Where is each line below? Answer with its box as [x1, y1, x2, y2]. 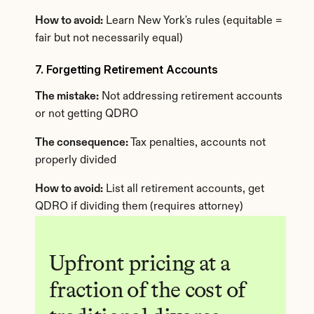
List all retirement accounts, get [103, 184, 264, 195]
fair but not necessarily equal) [35, 33, 183, 44]
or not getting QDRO [35, 109, 138, 120]
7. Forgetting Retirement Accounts [35, 62, 218, 76]
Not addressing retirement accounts [99, 91, 282, 102]
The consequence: [35, 137, 128, 149]
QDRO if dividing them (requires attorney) [35, 201, 243, 212]
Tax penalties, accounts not [128, 137, 266, 149]
